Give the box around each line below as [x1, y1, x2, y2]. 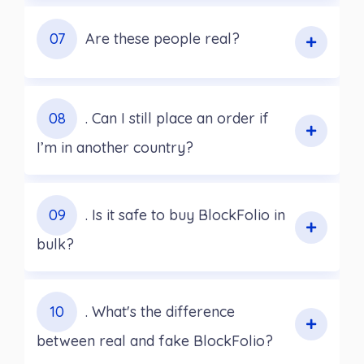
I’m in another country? [37, 138, 193, 158]
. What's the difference [85, 302, 235, 322]
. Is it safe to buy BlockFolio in [85, 206, 285, 225]
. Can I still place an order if [85, 109, 269, 128]
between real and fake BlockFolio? [37, 331, 273, 351]
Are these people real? [85, 29, 240, 49]
